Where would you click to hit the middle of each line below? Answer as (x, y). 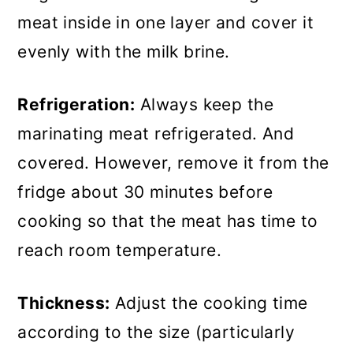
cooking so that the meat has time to (168, 221)
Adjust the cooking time (209, 303)
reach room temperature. (120, 251)
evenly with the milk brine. (124, 52)
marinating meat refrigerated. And (156, 134)
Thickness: (64, 303)
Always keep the (204, 105)
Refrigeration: (76, 105)
